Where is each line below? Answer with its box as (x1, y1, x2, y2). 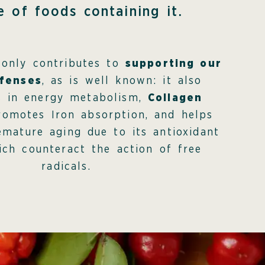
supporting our (125, 58, 222, 69)
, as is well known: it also (41, 75, 202, 86)
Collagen (147, 92, 203, 104)
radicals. (41, 161, 91, 172)
